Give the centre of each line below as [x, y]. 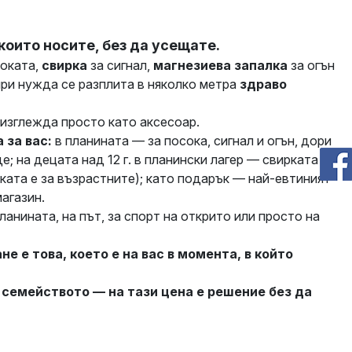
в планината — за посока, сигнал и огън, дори [192, 141]
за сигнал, [120, 66]
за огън [311, 66]
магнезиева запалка [220, 66]
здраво [263, 84]
